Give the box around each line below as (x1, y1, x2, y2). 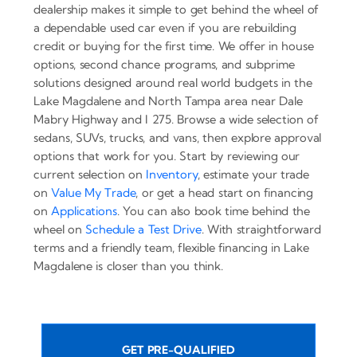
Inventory (145, 166, 198, 182)
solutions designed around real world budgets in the (33, 74, 312, 90)
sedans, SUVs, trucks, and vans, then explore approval (33, 129, 322, 145)
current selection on (33, 166, 146, 182)
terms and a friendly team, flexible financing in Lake (33, 239, 309, 255)
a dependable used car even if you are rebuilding (33, 19, 296, 35)
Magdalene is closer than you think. (33, 257, 223, 273)
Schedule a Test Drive (85, 221, 202, 237)
